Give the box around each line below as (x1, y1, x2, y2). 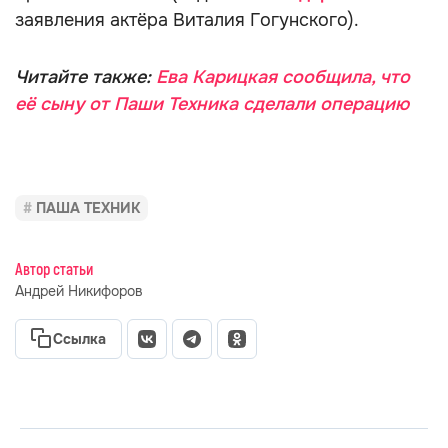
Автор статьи (15, 260, 93, 280)
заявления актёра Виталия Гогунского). (15, 9, 359, 31)
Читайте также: (15, 66, 156, 88)
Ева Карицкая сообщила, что (156, 66, 410, 88)
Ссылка (53, 330, 106, 348)
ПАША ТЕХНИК (36, 199, 140, 217)
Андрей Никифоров (15, 282, 143, 300)
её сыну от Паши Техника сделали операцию (15, 93, 409, 115)
